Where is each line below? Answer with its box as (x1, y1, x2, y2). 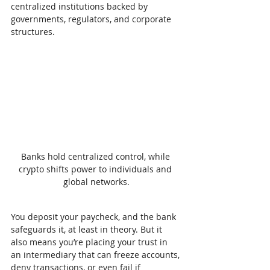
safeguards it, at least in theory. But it (11, 224, 165, 236)
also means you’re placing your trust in (11, 236, 170, 248)
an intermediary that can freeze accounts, (11, 249, 182, 261)
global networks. (63, 176, 130, 188)
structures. (11, 26, 55, 38)
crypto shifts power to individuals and (19, 163, 174, 175)
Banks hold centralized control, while (20, 151, 172, 163)
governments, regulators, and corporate (11, 13, 174, 25)
